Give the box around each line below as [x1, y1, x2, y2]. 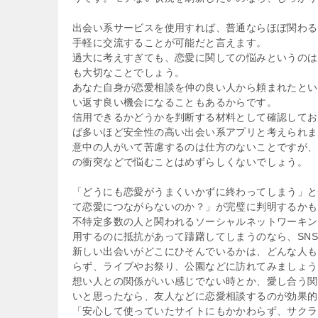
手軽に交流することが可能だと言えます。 [72, 37, 267, 48]
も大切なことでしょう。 [72, 67, 185, 78]
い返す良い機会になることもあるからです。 [72, 97, 277, 108]
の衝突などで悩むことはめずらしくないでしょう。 [72, 156, 308, 168]
